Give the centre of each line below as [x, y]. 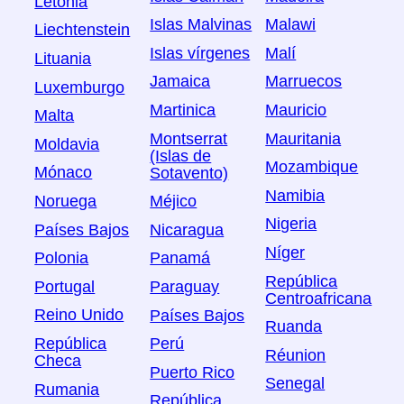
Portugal [65, 287]
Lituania [63, 59]
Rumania [67, 389]
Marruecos [304, 82]
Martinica [183, 110]
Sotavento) [189, 173]
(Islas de [181, 156]
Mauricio [296, 110]
